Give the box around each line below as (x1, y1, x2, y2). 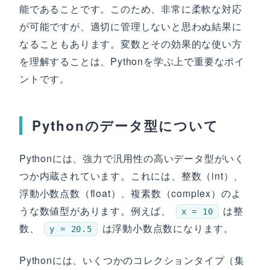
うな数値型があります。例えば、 (19, 204, 174, 218)
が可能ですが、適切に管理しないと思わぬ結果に (19, 19, 242, 33)
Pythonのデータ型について (32, 116, 219, 135)
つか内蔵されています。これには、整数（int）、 (19, 169, 244, 183)
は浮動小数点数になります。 (99, 221, 234, 235)
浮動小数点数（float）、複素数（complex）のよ (19, 186, 242, 200)
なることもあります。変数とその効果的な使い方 (19, 37, 242, 51)
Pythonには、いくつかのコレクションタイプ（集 (19, 253, 245, 267)
